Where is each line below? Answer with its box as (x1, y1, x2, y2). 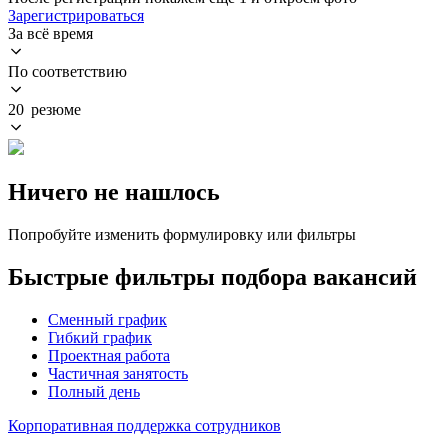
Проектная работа (48, 346, 170, 364)
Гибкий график (48, 328, 152, 346)
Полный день (48, 382, 140, 400)
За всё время (8, 24, 93, 42)
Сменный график (48, 310, 167, 328)
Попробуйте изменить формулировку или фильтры (8, 225, 356, 243)
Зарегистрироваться (8, 6, 144, 24)
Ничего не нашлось (8, 178, 220, 205)
